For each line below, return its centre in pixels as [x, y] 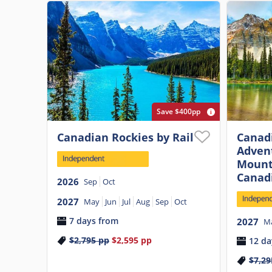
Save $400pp [178, 111]
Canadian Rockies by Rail [125, 137]
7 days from [94, 221]
